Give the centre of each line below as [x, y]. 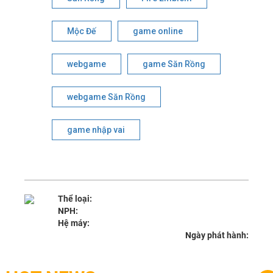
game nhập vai [96, 130]
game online [158, 31]
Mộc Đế [82, 31]
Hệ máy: [74, 223]
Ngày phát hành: [217, 236]
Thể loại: [75, 199]
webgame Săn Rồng [107, 97]
